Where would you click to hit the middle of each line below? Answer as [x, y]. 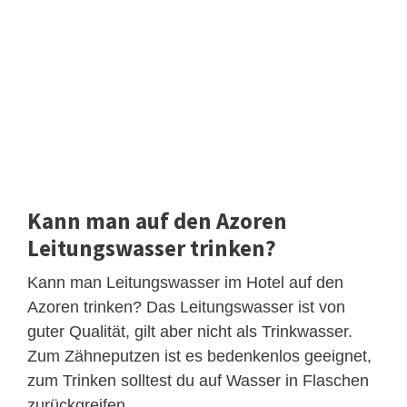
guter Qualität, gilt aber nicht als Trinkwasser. [190, 331]
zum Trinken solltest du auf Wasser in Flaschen [198, 380]
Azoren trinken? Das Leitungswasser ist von [186, 307]
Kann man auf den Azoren [157, 220]
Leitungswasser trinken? [152, 248]
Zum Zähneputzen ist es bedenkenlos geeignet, [199, 356]
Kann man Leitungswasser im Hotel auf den [185, 282]
